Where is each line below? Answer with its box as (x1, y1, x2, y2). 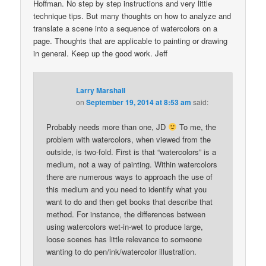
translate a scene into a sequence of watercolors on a (33, 22, 218, 34)
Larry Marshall (76, 85, 126, 96)
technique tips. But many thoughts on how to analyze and (33, 9, 232, 21)
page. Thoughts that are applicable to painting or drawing (33, 34, 228, 46)
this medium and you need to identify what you (46, 183, 207, 195)
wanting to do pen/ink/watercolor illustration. (46, 246, 197, 258)
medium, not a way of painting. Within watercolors (46, 159, 218, 170)
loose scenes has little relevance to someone (46, 233, 202, 245)
